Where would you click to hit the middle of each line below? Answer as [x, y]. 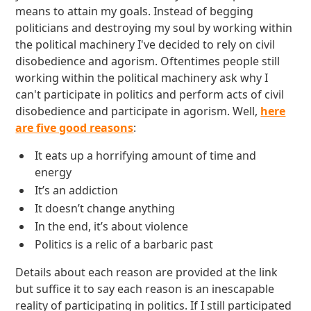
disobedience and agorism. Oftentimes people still [148, 61]
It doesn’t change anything [105, 208]
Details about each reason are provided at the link [147, 272]
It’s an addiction [77, 190]
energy [53, 172]
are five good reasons [75, 128]
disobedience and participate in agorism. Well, [138, 111]
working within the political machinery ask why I [142, 78]
